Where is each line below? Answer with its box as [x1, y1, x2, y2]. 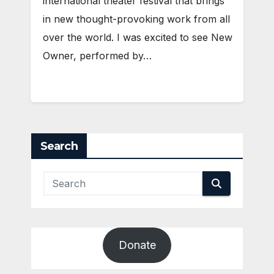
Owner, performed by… [43, 50, 152, 62]
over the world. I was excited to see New [43, 31, 232, 44]
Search [40, 139, 78, 153]
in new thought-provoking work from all [43, 13, 230, 26]
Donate [118, 239, 156, 252]
